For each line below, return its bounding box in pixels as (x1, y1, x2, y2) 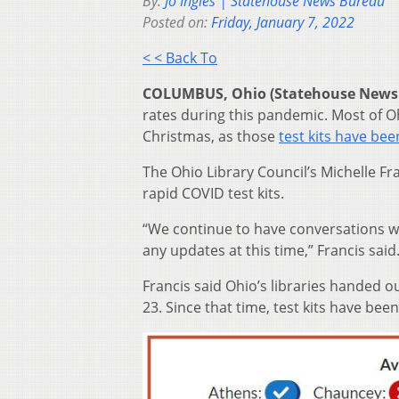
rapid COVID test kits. (142, 183, 284, 204)
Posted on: (142, 12, 211, 33)
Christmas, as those (142, 126, 279, 147)
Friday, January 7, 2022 (211, 12, 354, 33)
